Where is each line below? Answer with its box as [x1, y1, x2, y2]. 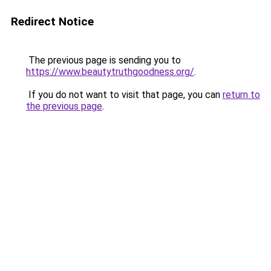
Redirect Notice [11, 15, 94, 28]
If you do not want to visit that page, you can [26, 89, 223, 100]
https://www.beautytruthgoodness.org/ [26, 66, 194, 77]
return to [223, 89, 260, 100]
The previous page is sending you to [26, 54, 181, 66]
